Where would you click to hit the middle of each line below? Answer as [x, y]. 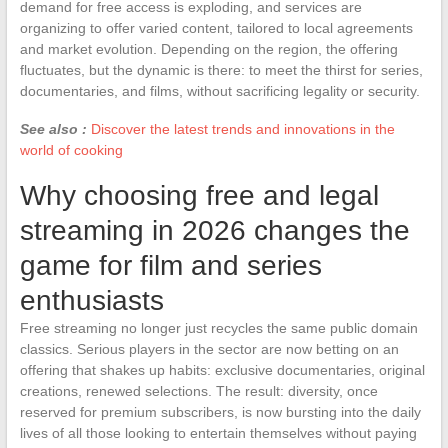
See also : [53, 128]
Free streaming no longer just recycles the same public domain [218, 327]
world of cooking [71, 149]
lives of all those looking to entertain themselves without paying [218, 432]
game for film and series [170, 265]
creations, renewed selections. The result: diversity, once [198, 390]
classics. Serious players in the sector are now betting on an [209, 348]
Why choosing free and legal [199, 195]
